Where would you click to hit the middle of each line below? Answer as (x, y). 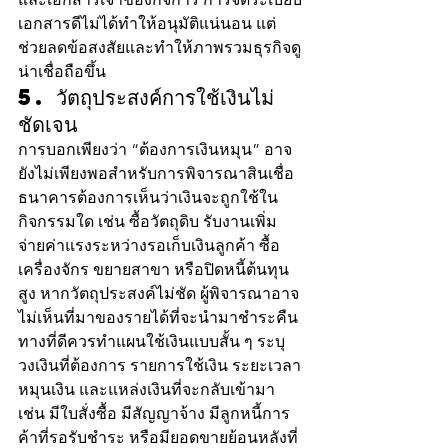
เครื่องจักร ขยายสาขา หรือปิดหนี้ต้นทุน (153, 269)
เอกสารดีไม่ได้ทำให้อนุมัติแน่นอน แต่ (147, 23)
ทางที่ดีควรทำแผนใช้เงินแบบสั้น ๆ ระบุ (151, 341)
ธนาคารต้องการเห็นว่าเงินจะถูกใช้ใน (148, 197)
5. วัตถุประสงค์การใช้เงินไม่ (146, 96)
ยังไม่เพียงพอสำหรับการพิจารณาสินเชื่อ (158, 173)
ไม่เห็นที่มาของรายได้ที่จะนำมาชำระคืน (158, 317)
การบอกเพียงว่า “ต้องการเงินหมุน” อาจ (155, 149)
